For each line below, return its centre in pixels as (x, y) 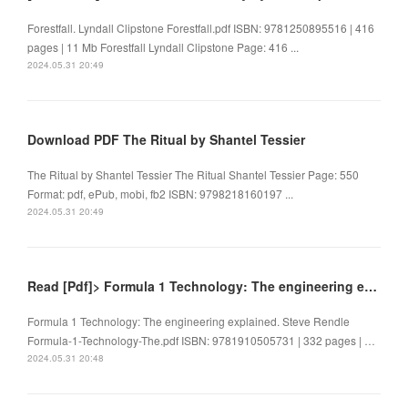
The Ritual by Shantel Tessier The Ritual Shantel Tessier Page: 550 (193, 174)
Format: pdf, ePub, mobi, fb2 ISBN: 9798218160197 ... (160, 193)
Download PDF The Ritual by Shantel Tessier (166, 139)
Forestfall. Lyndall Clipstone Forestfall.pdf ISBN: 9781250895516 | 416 (201, 27)
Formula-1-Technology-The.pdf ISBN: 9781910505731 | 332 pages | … (201, 340)
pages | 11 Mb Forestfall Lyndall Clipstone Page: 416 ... (163, 46)
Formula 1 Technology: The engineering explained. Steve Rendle (189, 321)
